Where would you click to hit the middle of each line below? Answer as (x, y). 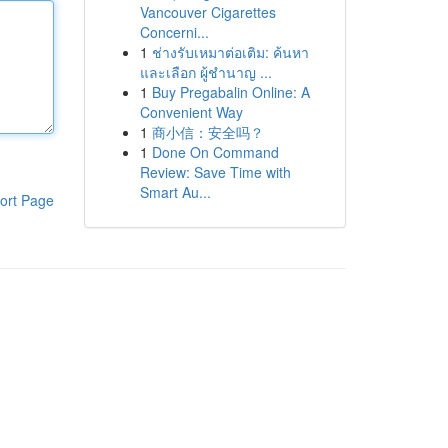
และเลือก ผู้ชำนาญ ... (205, 72)
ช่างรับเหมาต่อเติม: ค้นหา (230, 52)
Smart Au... (175, 192)
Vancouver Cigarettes (207, 12)
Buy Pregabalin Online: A (230, 92)
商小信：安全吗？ (207, 132)
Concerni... (174, 32)
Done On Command (215, 152)
